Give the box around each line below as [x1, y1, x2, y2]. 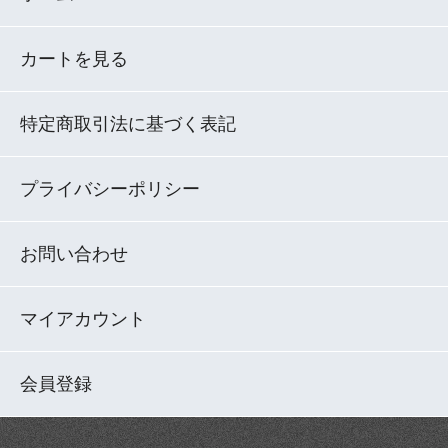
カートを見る [20, 48, 128, 69]
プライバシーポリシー [20, 178, 200, 199]
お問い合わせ [20, 243, 128, 264]
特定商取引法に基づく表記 [20, 113, 236, 134]
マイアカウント [20, 308, 146, 329]
